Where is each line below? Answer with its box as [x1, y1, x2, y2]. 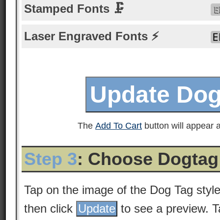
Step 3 [24, 149, 77, 169]
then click [24, 202, 76, 215]
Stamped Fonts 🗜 [24, 2, 125, 15]
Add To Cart [95, 121, 142, 131]
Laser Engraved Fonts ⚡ [24, 29, 159, 43]
